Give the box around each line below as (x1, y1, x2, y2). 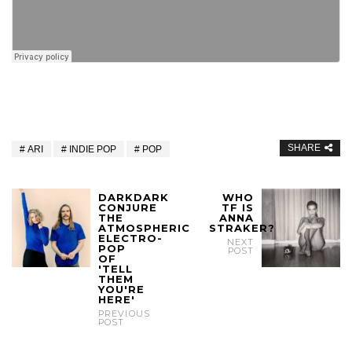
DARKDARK (98, 190, 169, 203)
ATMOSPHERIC (98, 221, 190, 234)
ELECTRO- (98, 231, 163, 244)
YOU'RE (98, 282, 145, 295)
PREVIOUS (98, 307, 150, 319)
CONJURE (98, 200, 157, 214)
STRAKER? (208, 221, 275, 234)
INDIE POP (69, 143, 116, 155)
